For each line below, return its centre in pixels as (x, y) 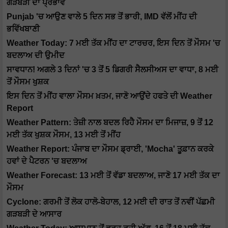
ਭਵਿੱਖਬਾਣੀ (23, 29)
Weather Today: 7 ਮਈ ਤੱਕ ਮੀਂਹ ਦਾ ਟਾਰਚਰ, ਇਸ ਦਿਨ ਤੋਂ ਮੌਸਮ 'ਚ (113, 43)
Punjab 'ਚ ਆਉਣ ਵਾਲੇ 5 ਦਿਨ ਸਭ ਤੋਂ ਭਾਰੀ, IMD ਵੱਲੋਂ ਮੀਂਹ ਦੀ (102, 17)
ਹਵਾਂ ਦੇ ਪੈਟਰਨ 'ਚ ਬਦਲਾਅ (47, 161)
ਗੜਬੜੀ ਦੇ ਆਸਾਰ (34, 214)
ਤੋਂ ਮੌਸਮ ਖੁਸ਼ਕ (28, 82)
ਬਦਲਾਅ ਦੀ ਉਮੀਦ (36, 55)
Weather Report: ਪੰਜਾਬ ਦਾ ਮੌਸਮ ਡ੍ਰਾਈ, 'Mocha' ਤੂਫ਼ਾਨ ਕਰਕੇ (110, 149)
